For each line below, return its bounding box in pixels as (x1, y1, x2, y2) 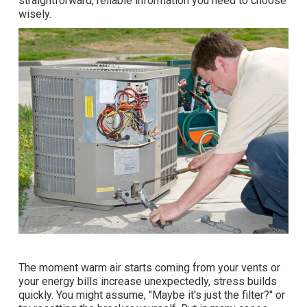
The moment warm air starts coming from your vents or (19, 261, 280, 275)
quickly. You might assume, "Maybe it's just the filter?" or (19, 288, 285, 302)
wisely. (19, 8, 51, 21)
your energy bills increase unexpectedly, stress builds (19, 275, 277, 288)
